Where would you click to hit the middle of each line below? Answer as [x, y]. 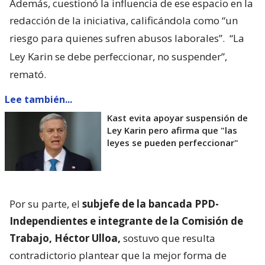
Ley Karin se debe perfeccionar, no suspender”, [118, 56]
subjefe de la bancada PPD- [151, 203]
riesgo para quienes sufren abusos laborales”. [118, 38]
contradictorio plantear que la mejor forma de [118, 255]
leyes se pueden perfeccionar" [173, 142]
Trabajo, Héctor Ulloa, [65, 238]
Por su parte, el [46, 203]
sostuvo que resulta [168, 238]
